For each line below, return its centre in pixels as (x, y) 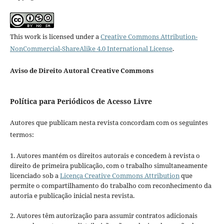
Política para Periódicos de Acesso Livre (81, 101)
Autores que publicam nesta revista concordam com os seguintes (109, 122)
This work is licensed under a (55, 36)
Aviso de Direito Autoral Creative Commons (81, 70)
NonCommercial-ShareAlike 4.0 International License (91, 48)
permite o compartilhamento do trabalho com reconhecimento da (110, 185)
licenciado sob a (35, 175)
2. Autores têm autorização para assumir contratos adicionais (103, 215)
